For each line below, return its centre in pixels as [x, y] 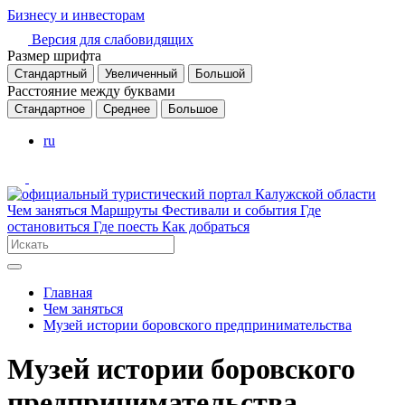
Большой [220, 74]
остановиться [50, 226]
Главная [68, 292]
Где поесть [127, 226]
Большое [193, 109]
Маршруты [126, 210]
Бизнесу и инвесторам [76, 15]
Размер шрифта [54, 56]
